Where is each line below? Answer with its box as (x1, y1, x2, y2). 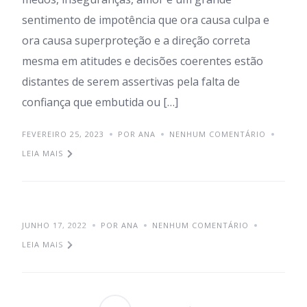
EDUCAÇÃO (52, 230, 98, 240)
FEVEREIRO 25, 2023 (22, 129, 104, 139)
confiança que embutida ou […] (22, 95, 178, 110)
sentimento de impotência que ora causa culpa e (22, 12, 269, 27)
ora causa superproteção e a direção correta (22, 33, 250, 48)
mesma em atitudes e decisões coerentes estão (22, 53, 263, 69)
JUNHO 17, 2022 (22, 220, 87, 230)
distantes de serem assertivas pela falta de (22, 74, 240, 89)
